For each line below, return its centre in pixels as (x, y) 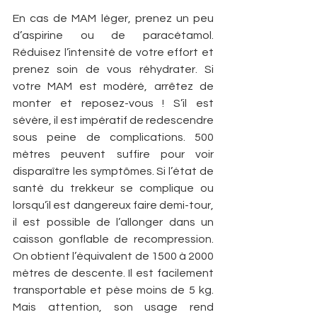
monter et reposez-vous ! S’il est (113, 103)
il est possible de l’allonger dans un (113, 222)
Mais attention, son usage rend (113, 307)
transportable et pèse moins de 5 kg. (113, 290)
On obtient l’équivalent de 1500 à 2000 (113, 256)
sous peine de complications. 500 (113, 137)
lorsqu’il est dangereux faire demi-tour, (113, 205)
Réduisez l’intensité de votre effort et (113, 52)
